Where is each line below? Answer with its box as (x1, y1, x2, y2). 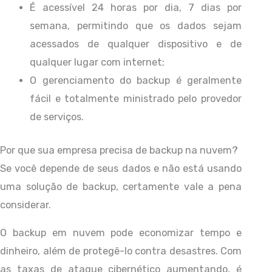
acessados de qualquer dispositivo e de (30, 38, 242, 50)
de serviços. (30, 110, 84, 123)
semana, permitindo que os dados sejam (30, 19, 242, 32)
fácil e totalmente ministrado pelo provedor (30, 92, 242, 104)
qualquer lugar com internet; (30, 56, 165, 68)
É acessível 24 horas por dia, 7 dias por (30, 1, 242, 13)
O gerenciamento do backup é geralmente (30, 74, 242, 86)
